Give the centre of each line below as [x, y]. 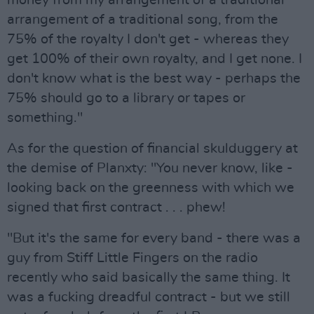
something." [45, 118]
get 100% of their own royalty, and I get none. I [155, 59]
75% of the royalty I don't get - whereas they [148, 39]
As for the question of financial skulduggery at [152, 149]
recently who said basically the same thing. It [149, 278]
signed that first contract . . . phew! [116, 207]
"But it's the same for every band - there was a [154, 238]
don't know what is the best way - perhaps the [154, 78]
